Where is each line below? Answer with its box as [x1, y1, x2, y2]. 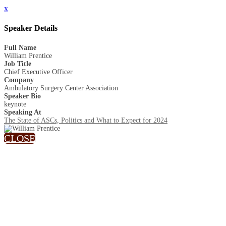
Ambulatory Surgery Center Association [4, 84, 118, 92]
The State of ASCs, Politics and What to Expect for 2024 [4, 116, 167, 124]
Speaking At [4, 108, 41, 116]
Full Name [4, 43, 36, 51]
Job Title [4, 60, 31, 68]
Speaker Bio [4, 92, 41, 100]
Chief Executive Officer [4, 68, 73, 76]
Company [4, 76, 34, 84]
